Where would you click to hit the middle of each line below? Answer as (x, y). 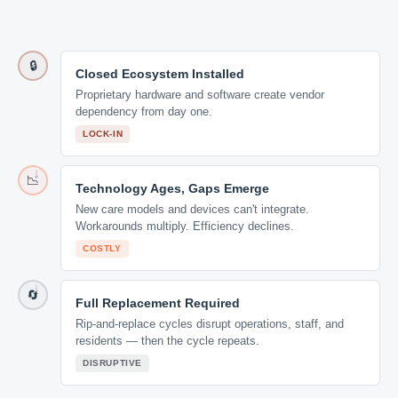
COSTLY (102, 248)
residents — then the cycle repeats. (167, 341)
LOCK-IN (103, 134)
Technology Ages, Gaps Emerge (172, 188)
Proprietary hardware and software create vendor (200, 95)
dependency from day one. (144, 111)
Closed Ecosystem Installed (160, 74)
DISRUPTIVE (112, 363)
